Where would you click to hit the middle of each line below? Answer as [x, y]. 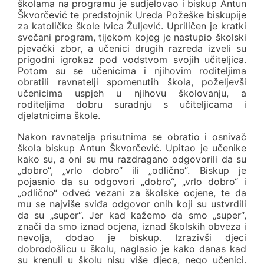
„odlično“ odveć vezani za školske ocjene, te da [132, 193]
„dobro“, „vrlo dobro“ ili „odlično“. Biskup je [132, 171]
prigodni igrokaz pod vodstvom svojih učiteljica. [132, 59]
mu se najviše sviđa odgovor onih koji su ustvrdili [132, 204]
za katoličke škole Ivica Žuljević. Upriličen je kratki [132, 26]
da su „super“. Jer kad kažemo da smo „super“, [132, 215]
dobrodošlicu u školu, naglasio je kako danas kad [132, 249]
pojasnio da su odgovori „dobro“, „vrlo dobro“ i [132, 182]
